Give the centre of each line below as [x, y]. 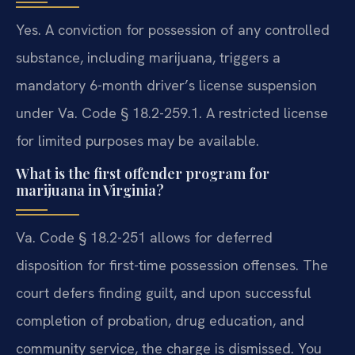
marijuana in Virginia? [90, 191]
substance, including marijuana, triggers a [148, 57]
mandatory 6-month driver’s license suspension [166, 85]
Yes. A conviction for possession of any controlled [173, 29]
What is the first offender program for [143, 174]
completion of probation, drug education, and [160, 321]
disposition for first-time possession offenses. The [172, 265]
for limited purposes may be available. [137, 140]
